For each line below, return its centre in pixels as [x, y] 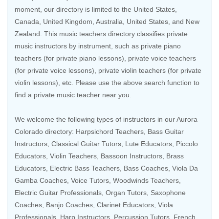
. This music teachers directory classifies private [114, 34]
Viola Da [185, 168]
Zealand [27, 34]
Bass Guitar [166, 131]
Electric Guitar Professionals [58, 193]
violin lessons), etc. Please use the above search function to [107, 83]
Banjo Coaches [69, 205]
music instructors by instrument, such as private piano [98, 46]
